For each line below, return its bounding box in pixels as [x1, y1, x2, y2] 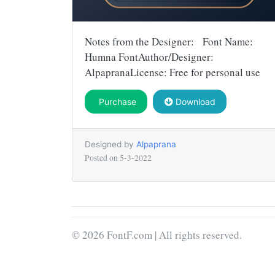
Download [172, 96, 215, 107]
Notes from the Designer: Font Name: [85, 34, 253, 48]
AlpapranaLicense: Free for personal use [85, 64, 260, 79]
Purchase [96, 96, 136, 107]
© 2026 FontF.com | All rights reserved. [72, 227, 242, 242]
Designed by [85, 139, 136, 149]
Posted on [85, 152, 120, 163]
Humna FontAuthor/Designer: [85, 49, 214, 64]
